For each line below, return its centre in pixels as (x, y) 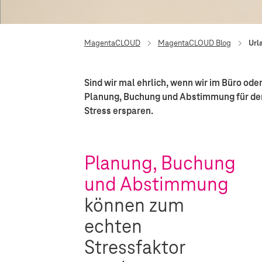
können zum (134, 205)
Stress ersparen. (119, 111)
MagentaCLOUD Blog (194, 43)
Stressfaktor (135, 247)
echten (113, 226)
